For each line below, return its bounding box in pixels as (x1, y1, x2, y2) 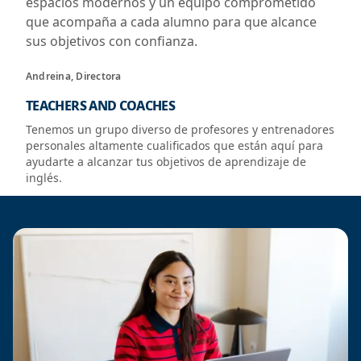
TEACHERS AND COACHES (26, 97, 176, 114)
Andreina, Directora (26, 69, 122, 83)
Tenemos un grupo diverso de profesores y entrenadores (26, 122, 334, 137)
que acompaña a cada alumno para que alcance (26, 13, 317, 31)
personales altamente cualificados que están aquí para (26, 138, 323, 153)
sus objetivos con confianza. (26, 32, 197, 50)
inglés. (26, 170, 62, 185)
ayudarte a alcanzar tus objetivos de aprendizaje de (26, 154, 306, 169)
